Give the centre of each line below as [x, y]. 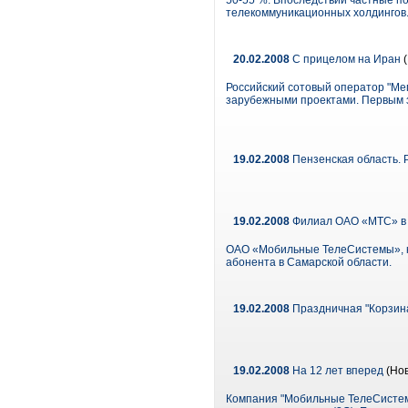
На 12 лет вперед [337, 371]
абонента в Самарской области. [309, 262]
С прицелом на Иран [345, 59]
